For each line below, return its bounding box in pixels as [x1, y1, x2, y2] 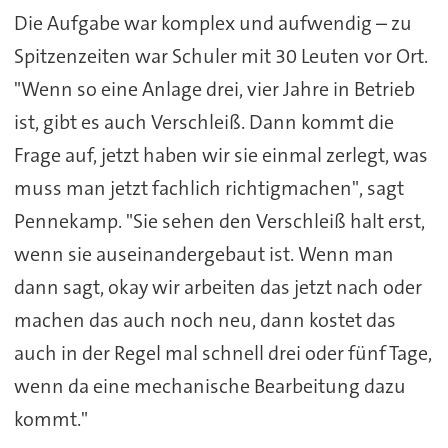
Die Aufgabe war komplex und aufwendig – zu [13, 10, 412, 37]
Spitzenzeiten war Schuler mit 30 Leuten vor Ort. [13, 43, 428, 70]
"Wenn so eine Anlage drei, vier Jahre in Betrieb [13, 76, 415, 103]
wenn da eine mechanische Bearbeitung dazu [13, 373, 406, 400]
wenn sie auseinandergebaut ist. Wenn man [13, 241, 394, 268]
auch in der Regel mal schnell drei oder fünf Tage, [13, 340, 432, 367]
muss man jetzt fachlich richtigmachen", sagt [13, 175, 404, 202]
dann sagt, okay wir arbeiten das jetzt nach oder [13, 274, 422, 301]
